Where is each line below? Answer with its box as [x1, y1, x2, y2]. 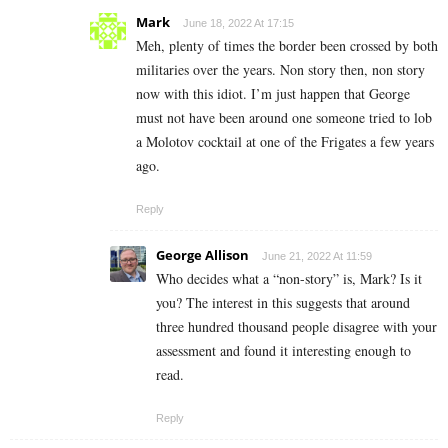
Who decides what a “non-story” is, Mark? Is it [156, 268, 422, 288]
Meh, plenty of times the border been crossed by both [136, 35, 438, 55]
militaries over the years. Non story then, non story [136, 59, 425, 79]
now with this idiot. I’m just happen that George [136, 83, 410, 103]
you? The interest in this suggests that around [156, 292, 410, 312]
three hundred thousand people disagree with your [156, 316, 437, 336]
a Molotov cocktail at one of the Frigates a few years [136, 131, 434, 151]
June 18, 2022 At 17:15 [183, 16, 294, 29]
